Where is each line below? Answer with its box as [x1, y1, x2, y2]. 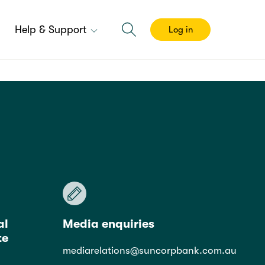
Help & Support [15, 24, 89, 35]
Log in [168, 24, 193, 35]
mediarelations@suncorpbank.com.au [62, 245, 237, 257]
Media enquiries [62, 217, 154, 231]
